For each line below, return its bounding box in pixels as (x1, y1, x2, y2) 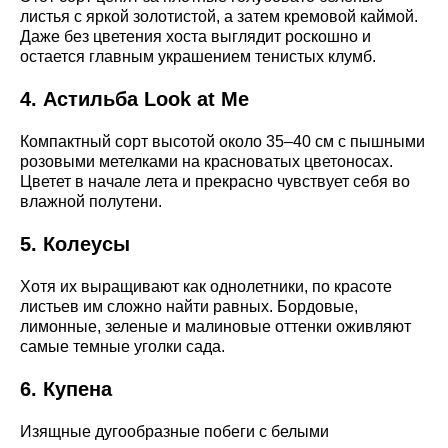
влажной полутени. (20, 193, 162, 211)
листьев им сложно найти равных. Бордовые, (20, 298, 358, 316)
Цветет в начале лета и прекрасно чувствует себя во (20, 173, 410, 191)
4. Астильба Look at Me (20, 88, 249, 111)
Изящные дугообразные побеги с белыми (20, 423, 329, 441)
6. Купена (20, 378, 112, 401)
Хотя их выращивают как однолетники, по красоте (20, 278, 392, 296)
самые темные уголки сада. (20, 338, 225, 356)
